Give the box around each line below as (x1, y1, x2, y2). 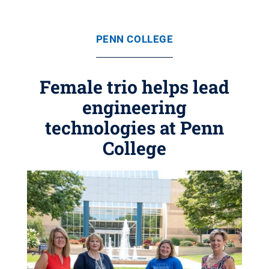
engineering (82, 95, 187, 119)
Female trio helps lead (40, 75, 229, 98)
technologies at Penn (45, 116, 224, 139)
